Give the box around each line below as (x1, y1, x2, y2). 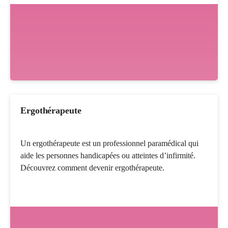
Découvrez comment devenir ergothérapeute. (20, 163, 164, 173)
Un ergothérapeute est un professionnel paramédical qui (20, 139, 198, 148)
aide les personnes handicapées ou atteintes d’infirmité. (20, 151, 195, 160)
